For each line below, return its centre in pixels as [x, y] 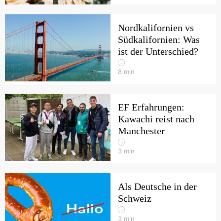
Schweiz [135, 198]
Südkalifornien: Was [159, 39]
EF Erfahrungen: [151, 107]
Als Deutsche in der [157, 186]
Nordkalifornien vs [156, 28]
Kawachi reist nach [156, 119]
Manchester [141, 131]
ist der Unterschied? [158, 51]
